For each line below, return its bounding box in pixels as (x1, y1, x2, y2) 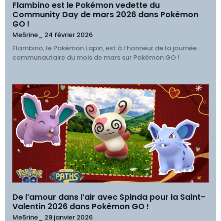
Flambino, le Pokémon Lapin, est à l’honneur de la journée (12, 43, 197, 53)
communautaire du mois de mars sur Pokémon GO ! (12, 53, 180, 63)
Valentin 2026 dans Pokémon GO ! (12, 201, 149, 213)
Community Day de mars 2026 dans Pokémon (12, 9, 198, 21)
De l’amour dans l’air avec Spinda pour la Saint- (12, 191, 205, 203)
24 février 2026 (44, 30, 93, 40)
